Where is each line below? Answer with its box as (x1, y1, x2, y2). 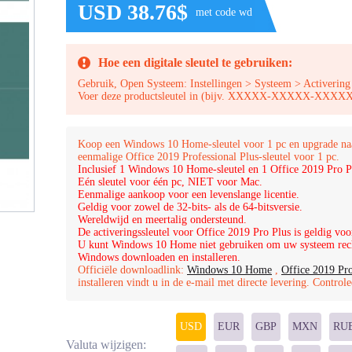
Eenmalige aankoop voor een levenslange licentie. (78, 189, 299, 200)
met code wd (196, 6, 252, 18)
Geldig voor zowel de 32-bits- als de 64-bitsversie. (78, 201, 302, 213)
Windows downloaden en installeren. (78, 251, 240, 263)
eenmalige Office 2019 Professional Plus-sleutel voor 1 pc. (78, 151, 339, 163)
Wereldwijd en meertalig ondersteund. (78, 214, 247, 225)
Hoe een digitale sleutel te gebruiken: (98, 56, 292, 69)
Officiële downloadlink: (78, 264, 187, 276)
